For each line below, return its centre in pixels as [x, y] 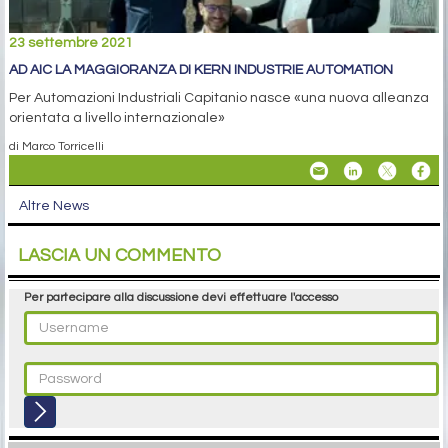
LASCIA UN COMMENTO [119, 256]
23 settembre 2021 [71, 43]
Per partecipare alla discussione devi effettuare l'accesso [181, 298]
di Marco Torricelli [56, 146]
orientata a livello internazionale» [117, 118]
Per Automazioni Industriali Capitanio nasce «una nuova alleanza [219, 98]
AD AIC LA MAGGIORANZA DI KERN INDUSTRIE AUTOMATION [201, 70]
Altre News [54, 206]
